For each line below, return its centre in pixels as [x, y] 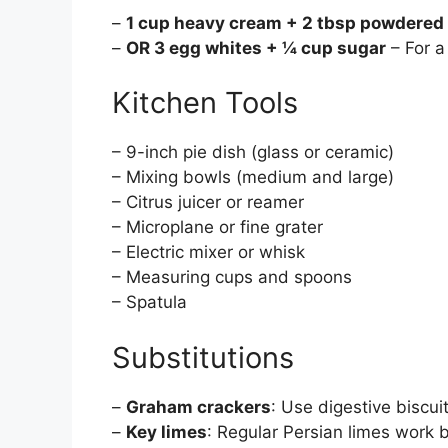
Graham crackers [198, 406]
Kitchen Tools [205, 103]
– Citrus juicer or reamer [208, 202]
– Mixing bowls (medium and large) [253, 177]
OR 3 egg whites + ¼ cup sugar [256, 47]
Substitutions [203, 357]
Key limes [166, 431]
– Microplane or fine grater [217, 227]
